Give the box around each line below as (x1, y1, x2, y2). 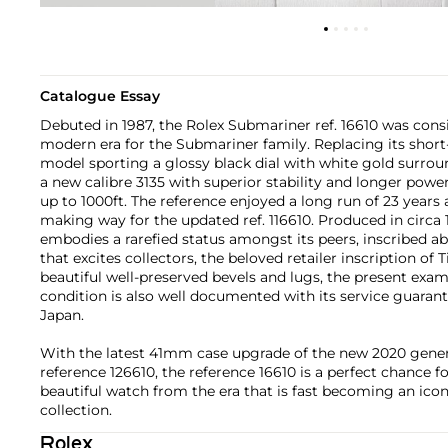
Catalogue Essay (40, 86, 160, 105)
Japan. (40, 305, 84, 324)
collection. (40, 400, 112, 419)
